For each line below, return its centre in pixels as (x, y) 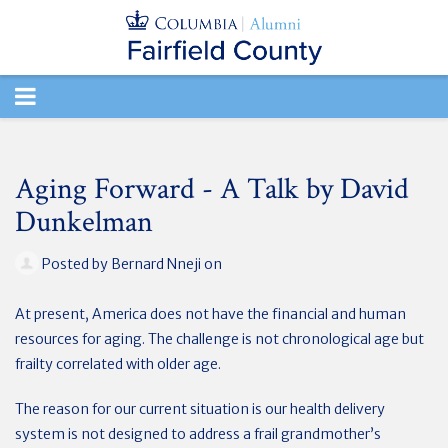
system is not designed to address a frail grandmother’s (198, 433)
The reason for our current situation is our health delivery (200, 408)
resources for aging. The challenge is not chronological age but (219, 338)
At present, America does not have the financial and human (210, 313)
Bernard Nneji (156, 263)
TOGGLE (60, 95)
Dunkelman (84, 222)
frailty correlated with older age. (118, 363)
